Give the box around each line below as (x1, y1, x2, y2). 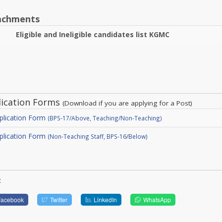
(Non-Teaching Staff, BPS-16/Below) (47, 132, 148, 140)
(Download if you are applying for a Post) (62, 99, 192, 108)
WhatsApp (143, 195, 171, 204)
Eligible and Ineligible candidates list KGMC (15, 30, 169, 39)
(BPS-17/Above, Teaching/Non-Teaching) (47, 114, 162, 122)
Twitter (50, 195, 68, 204)
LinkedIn (93, 195, 117, 204)
